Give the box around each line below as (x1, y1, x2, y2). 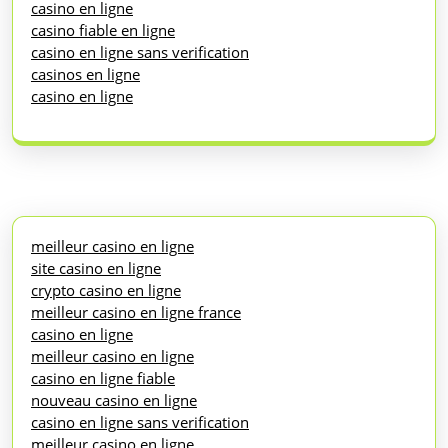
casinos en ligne (31, 63, 140, 84)
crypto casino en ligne (31, 279, 181, 300)
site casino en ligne (31, 257, 161, 278)
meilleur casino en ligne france (31, 301, 241, 322)
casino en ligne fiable (31, 367, 175, 388)
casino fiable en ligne (31, 19, 175, 40)
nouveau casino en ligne (31, 389, 197, 410)
